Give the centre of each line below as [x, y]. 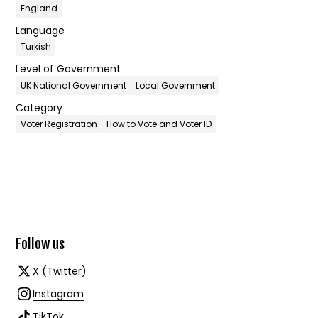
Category [39, 108]
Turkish [35, 47]
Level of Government [68, 69]
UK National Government [73, 85]
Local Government [175, 85]
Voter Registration [59, 124]
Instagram [59, 294]
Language [40, 31]
